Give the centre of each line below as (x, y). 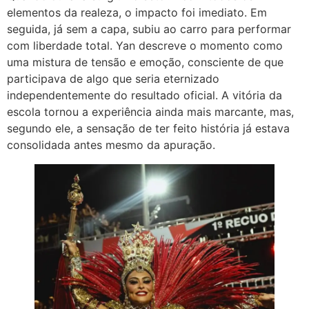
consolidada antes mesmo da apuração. (111, 144)
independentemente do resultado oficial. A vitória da (144, 95)
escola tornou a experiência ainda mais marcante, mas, (150, 111)
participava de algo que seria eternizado (113, 78)
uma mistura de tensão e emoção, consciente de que (145, 62)
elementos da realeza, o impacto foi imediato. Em (137, 12)
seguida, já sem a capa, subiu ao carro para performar (149, 29)
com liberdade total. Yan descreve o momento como (145, 45)
